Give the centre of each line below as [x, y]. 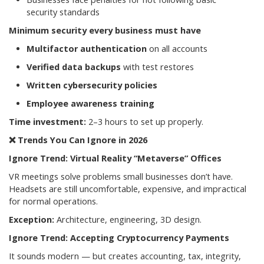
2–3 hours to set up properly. [145, 122]
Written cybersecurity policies [92, 85]
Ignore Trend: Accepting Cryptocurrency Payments [119, 238]
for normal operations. [53, 202]
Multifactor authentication [87, 49]
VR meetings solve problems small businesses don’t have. [121, 177]
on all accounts [177, 49]
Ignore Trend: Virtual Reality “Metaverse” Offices [115, 159]
